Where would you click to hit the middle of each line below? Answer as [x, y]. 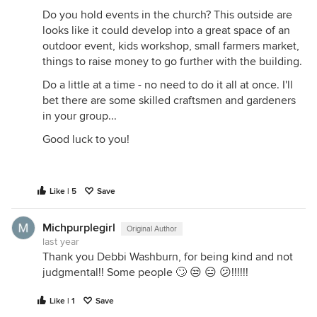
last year [61, 242]
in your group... [80, 116]
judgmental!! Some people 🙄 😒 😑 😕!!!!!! [145, 273]
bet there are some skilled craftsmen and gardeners [169, 101]
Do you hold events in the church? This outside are [167, 15]
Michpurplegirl [79, 228]
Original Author [152, 229]
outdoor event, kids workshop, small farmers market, [171, 46]
